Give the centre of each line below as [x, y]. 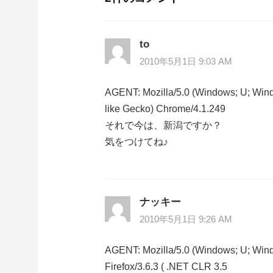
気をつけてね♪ [136, 141]
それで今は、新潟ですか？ [163, 125]
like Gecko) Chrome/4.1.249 [165, 108]
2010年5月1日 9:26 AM [186, 220]
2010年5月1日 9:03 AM [186, 61]
